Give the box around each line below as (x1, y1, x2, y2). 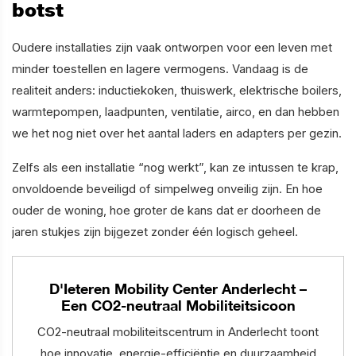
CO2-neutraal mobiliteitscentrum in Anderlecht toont (37, 325, 319, 340)
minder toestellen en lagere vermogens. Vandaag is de (12, 62, 308, 77)
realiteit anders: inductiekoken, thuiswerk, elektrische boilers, (12, 83, 342, 99)
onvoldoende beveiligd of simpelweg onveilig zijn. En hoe (12, 182, 323, 197)
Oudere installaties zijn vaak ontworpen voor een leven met (12, 41, 332, 56)
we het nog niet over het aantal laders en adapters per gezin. (12, 126, 342, 141)
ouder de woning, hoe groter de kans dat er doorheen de (12, 203, 321, 219)
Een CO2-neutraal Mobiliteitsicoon (60, 296, 296, 315)
